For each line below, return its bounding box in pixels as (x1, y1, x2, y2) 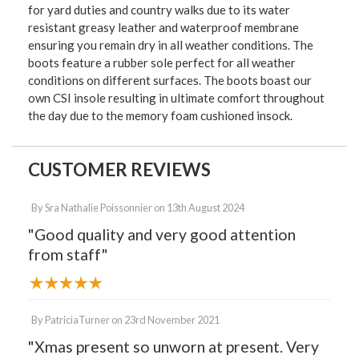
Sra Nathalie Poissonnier (45, 201, 152, 215)
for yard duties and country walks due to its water (28, 2, 290, 18)
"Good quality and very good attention (28, 225, 296, 244)
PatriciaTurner (45, 313, 110, 327)
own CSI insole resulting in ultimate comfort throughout (28, 91, 325, 106)
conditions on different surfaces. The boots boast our (28, 73, 312, 88)
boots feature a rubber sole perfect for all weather (28, 55, 296, 71)
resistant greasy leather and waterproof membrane (28, 20, 299, 35)
